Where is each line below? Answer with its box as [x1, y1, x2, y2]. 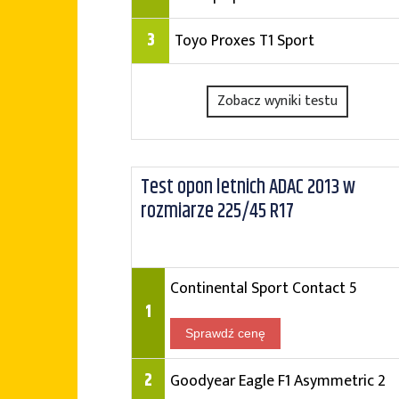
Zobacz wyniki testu [217, 89, 338, 113]
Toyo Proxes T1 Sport [175, 28, 314, 53]
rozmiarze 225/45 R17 [141, 196, 294, 227]
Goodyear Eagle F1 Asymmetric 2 [170, 368, 386, 394]
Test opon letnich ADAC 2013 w [141, 172, 355, 203]
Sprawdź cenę [185, 326, 265, 340]
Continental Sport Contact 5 [170, 275, 357, 301]
